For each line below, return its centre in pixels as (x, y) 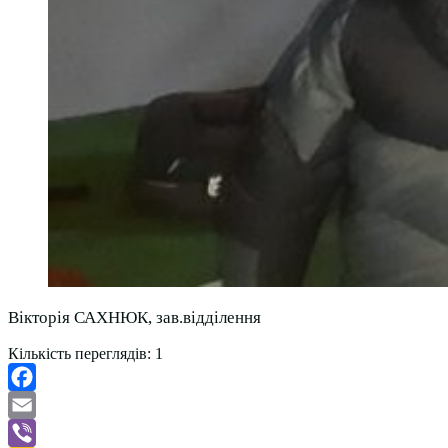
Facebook (39, 405)
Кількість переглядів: (79, 354)
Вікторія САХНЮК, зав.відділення (134, 318)
